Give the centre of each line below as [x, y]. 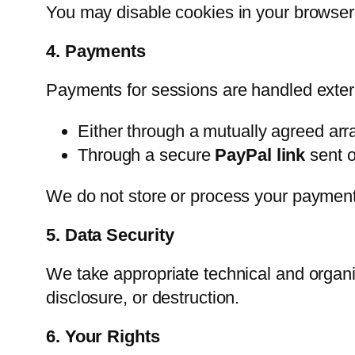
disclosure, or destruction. [143, 298]
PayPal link [260, 155]
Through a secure [147, 155]
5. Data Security [110, 235]
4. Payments [96, 52]
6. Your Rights [103, 337]
